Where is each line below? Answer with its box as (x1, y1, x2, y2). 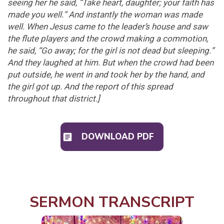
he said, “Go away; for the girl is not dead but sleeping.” (7, 44, 214, 57)
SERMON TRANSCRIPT (29, 191, 194, 212)
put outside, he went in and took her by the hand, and (7, 68, 204, 81)
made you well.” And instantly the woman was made (7, 8, 202, 21)
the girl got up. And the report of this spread (7, 80, 173, 93)
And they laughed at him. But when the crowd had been (7, 56, 213, 69)
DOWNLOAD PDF (81, 131, 154, 143)
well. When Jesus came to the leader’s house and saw (7, 20, 208, 33)
